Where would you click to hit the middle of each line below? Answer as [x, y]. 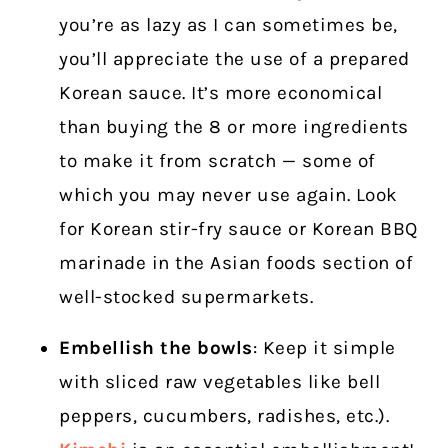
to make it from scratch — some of [217, 161]
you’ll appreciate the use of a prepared [234, 59]
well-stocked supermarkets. [186, 297]
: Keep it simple [324, 348]
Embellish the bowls [156, 348]
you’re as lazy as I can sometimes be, [228, 25]
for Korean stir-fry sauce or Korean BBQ [238, 229]
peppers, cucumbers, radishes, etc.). [224, 416]
